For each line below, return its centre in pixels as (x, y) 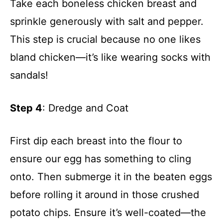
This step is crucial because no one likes (105, 39)
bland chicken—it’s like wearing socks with (110, 57)
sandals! (29, 75)
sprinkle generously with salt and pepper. (107, 21)
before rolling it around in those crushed (105, 194)
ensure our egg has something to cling (101, 159)
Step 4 (26, 108)
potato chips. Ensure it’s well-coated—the (108, 212)
